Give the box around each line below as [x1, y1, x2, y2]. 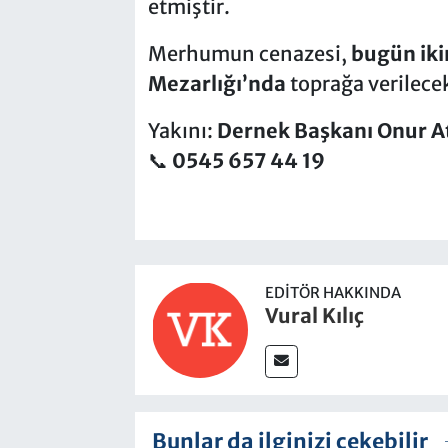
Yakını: [147, 117, 217, 143]
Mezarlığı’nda [147, 70, 286, 96]
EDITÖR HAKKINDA [264, 283, 401, 303]
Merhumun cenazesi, [147, 40, 351, 66]
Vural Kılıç [264, 303, 364, 329]
